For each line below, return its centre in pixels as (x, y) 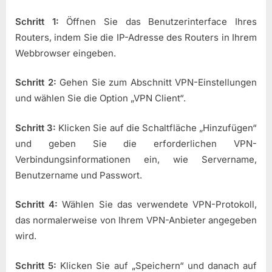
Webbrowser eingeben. (66, 53)
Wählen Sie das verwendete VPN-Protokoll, (158, 205)
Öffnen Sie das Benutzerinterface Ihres (158, 21)
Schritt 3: (36, 127)
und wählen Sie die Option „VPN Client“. (100, 98)
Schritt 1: (37, 21)
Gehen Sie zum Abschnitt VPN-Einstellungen (156, 83)
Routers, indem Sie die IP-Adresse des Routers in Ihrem (136, 37)
